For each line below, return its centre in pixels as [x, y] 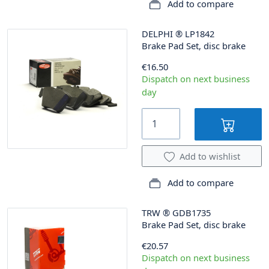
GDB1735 [192, 212]
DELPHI [157, 34]
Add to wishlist [210, 156]
